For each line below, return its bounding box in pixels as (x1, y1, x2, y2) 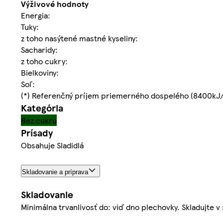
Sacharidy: (21, 44, 58, 56)
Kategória (21, 101, 63, 115)
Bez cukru (21, 114, 57, 126)
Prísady (21, 126, 53, 140)
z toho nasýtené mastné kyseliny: (21, 32, 138, 44)
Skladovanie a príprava (22, 168, 88, 176)
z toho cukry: (21, 55, 68, 67)
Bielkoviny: (21, 67, 59, 79)
